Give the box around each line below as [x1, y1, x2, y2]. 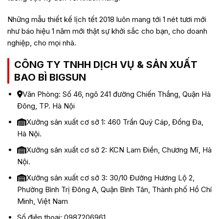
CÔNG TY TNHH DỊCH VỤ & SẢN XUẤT [14, 59, 197, 70]
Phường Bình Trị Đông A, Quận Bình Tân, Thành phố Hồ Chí [17, 185, 212, 194]
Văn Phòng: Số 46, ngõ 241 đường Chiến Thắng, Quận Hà [22, 89, 211, 99]
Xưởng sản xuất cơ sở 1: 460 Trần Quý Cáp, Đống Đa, [26, 117, 203, 127]
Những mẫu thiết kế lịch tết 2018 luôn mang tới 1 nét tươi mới [7, 14, 206, 24]
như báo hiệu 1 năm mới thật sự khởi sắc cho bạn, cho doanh [7, 26, 207, 36]
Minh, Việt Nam [17, 197, 68, 206]
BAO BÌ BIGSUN [14, 71, 86, 83]
